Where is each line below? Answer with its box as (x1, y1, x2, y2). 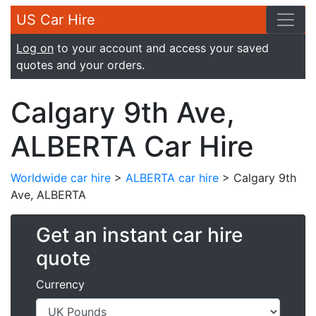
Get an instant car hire (36, 223, 243, 247)
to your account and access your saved (54, 41, 269, 55)
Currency (36, 277, 85, 291)
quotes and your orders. (16, 58, 145, 72)
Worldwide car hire (11, 171, 111, 185)
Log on (16, 41, 54, 55)
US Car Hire (16, 11, 95, 28)
